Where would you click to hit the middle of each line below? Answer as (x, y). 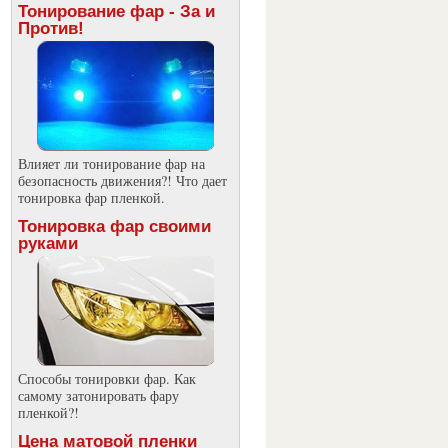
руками (47, 243)
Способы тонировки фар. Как (106, 378)
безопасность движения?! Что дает (122, 180)
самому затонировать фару (98, 395)
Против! (50, 28)
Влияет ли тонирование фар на (111, 163)
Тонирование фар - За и (116, 11)
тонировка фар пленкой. (91, 197)
